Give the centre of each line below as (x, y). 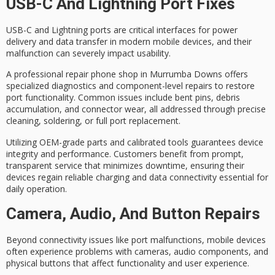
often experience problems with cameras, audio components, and (137, 252)
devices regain (36, 177)
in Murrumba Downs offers (193, 74)
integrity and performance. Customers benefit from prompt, (125, 153)
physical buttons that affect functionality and (95, 263)
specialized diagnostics (51, 86)
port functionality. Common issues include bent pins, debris (123, 98)
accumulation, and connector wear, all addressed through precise (136, 109)
